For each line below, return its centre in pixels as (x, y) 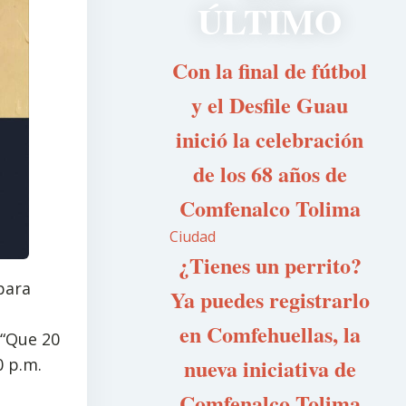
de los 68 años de (270, 174)
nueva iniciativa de (270, 368)
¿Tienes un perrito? (270, 265)
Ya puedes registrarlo (270, 300)
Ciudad (193, 237)
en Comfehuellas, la (270, 334)
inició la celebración (270, 139)
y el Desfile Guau (270, 105)
